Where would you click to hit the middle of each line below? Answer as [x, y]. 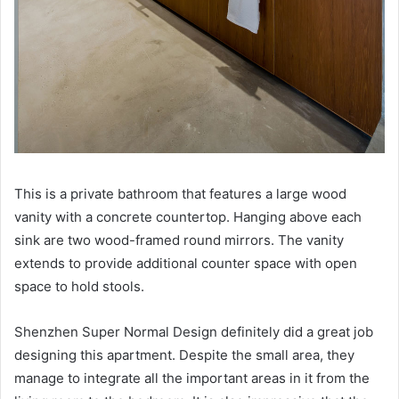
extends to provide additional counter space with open [186, 263]
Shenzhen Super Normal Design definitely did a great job [194, 331]
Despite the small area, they [267, 354]
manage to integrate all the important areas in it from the [192, 378]
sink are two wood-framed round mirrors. [146, 240]
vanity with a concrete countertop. [124, 216]
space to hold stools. [79, 286]
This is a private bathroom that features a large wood [180, 193]
